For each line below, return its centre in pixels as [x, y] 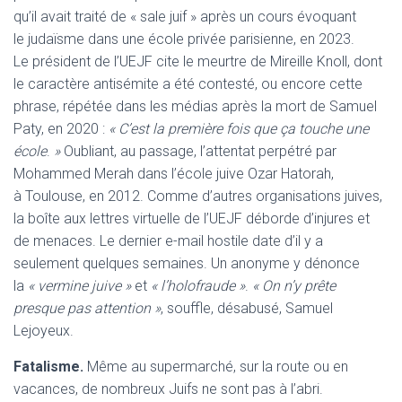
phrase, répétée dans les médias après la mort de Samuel [195, 106]
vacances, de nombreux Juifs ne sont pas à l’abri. [168, 389]
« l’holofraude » [198, 285]
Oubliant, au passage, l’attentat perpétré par [198, 151]
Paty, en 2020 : [61, 128]
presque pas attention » [87, 308]
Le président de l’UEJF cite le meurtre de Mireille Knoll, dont [198, 61]
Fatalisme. [50, 366]
